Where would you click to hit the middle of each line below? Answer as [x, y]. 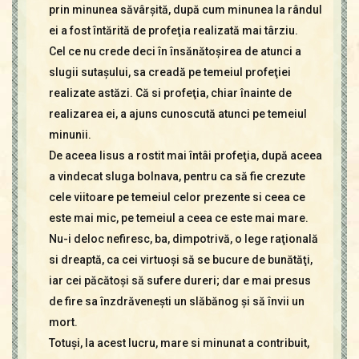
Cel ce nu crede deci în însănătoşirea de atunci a [175, 51]
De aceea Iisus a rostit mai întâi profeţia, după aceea [185, 155]
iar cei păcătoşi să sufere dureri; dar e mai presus [179, 280]
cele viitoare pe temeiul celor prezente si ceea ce [177, 197]
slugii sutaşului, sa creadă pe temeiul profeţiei [169, 72]
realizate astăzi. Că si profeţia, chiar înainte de [170, 93]
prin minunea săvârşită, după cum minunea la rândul [185, 10]
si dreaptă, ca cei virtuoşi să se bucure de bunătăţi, [180, 260]
